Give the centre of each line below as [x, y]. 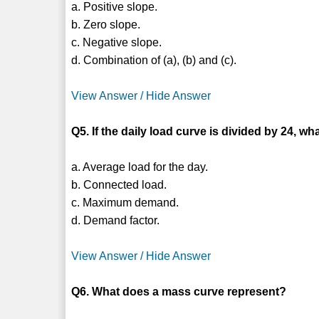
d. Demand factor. [116, 220]
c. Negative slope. [117, 42]
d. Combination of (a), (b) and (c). [154, 60]
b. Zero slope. [106, 24]
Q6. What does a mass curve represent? [179, 291]
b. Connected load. [119, 184]
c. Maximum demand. [125, 202]
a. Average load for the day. [140, 167]
